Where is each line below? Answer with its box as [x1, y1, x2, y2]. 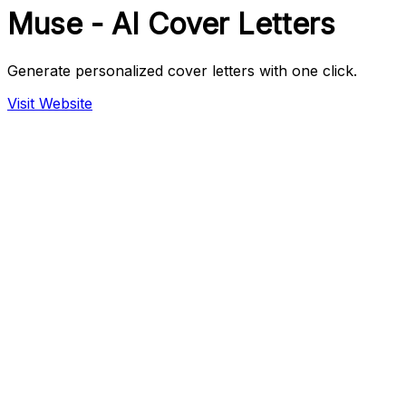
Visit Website [7, 93, 92, 112]
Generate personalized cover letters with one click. [7, 61, 357, 80]
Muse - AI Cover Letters [7, 6, 335, 43]
